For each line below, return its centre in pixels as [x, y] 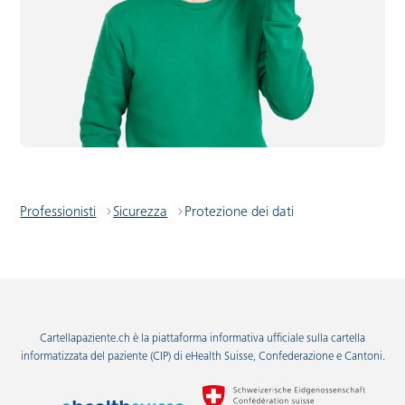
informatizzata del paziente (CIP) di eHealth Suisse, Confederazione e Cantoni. [202, 358]
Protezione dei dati [240, 213]
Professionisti [58, 213]
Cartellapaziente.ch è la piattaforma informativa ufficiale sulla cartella [202, 340]
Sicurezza [141, 213]
